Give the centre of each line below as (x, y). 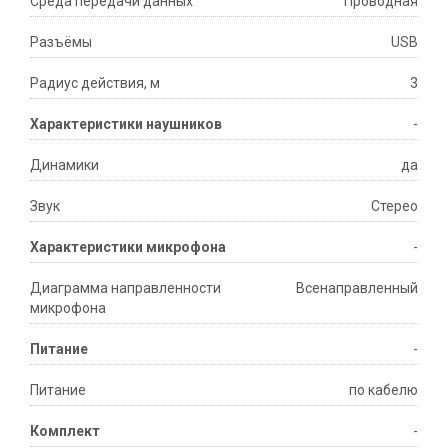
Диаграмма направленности (125, 288)
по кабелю (383, 390)
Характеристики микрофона (128, 247)
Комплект (65, 431)
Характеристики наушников (126, 124)
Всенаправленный (357, 288)
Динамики (64, 165)
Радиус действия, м (95, 83)
